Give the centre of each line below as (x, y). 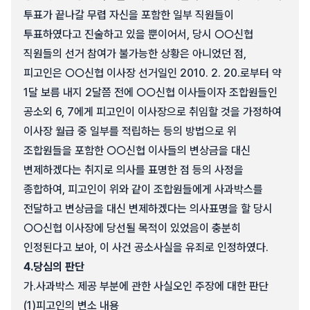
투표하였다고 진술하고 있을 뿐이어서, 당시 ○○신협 (138, 34)
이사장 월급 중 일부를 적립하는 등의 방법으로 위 (130, 131)
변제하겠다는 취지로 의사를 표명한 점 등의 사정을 (134, 170)
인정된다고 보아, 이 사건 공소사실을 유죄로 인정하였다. (146, 247)
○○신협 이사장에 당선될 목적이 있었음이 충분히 (132, 228)
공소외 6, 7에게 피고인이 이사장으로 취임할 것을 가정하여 (153, 112)
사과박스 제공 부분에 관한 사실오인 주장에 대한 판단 (152, 286)
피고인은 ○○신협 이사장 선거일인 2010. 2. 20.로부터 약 (153, 73)
